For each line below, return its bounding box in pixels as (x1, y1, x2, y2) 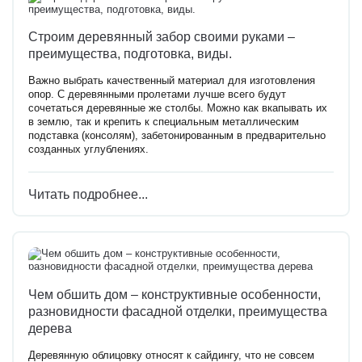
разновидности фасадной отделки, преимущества (28, 303, 327, 318)
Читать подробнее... (28, 187, 148, 202)
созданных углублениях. (28, 144, 149, 156)
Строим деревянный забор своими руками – (28, 28, 295, 44)
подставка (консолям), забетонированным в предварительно (28, 130, 326, 142)
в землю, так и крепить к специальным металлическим (28, 116, 299, 128)
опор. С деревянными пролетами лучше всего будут (28, 89, 286, 101)
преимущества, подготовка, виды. (28, 45, 232, 61)
